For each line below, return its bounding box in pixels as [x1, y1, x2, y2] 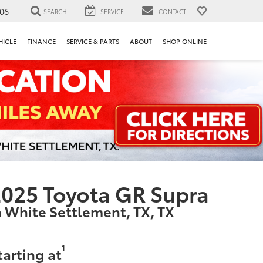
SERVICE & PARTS [66, 36, 119, 46]
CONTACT [159, 6, 186, 16]
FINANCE [27, 36, 56, 46]
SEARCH [43, 6, 67, 16]
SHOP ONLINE [163, 36, 207, 46]
